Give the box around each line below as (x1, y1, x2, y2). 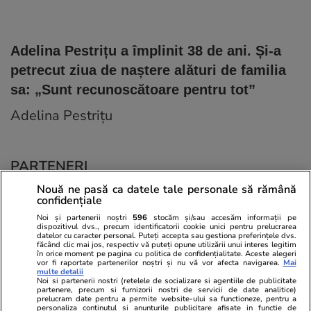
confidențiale (37, 192, 103, 208)
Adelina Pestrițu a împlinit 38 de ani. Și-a (10, 43, 281, 59)
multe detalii (37, 266, 84, 277)
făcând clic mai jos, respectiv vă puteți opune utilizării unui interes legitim (37, 239, 296, 250)
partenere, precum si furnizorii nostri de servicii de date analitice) (37, 284, 296, 295)
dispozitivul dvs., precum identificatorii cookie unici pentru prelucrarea (37, 221, 296, 232)
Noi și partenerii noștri (37, 212, 133, 223)
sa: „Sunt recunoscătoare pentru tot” (10, 82, 255, 98)
